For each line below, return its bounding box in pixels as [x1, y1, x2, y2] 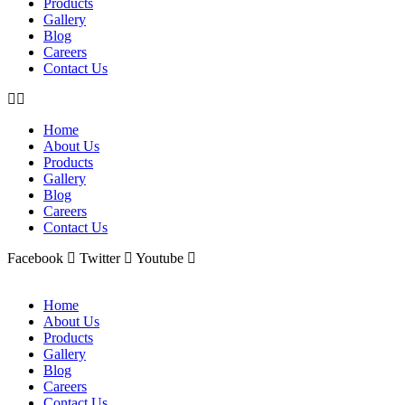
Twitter [80, 250, 120, 266]
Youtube [136, 250, 184, 266]
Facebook [7, 250, 63, 266]
